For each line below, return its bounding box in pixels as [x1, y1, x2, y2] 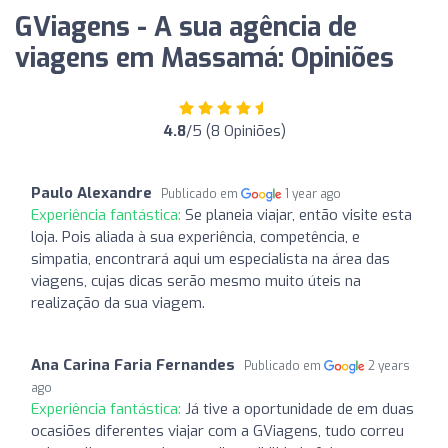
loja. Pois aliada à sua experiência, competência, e [31, 226, 360, 247]
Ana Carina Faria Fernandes [31, 354, 235, 375]
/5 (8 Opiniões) [185, 120, 286, 141]
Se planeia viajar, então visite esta [185, 204, 412, 225]
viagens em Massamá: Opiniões [15, 40, 394, 76]
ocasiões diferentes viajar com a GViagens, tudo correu [31, 420, 404, 441]
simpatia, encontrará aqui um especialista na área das [31, 248, 390, 269]
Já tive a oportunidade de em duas [185, 398, 414, 419]
